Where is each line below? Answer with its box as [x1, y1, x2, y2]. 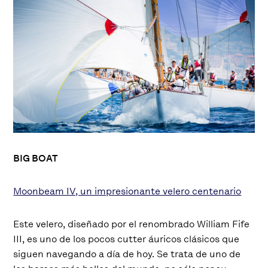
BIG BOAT [13, 151, 59, 165]
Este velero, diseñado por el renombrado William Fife [13, 217, 250, 230]
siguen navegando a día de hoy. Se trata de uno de [13, 247, 241, 260]
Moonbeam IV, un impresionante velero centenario [13, 184, 242, 197]
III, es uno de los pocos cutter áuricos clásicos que [13, 232, 240, 245]
